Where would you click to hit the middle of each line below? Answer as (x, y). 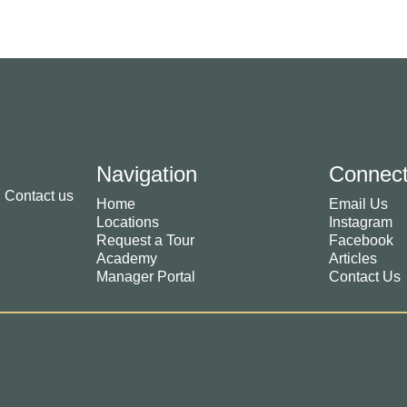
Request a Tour (145, 240)
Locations (127, 222)
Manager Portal (145, 276)
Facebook (362, 240)
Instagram (361, 222)
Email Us (359, 203)
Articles (353, 258)
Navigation (146, 174)
